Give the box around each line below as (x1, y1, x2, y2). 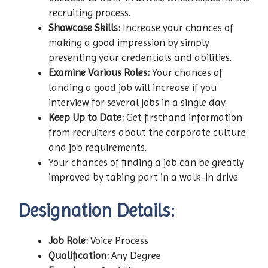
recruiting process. (48, 6, 130, 19)
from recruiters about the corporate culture (48, 126, 246, 138)
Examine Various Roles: (48, 66, 150, 78)
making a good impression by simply (48, 36, 209, 48)
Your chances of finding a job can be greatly (48, 156, 244, 168)
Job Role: (48, 234, 88, 247)
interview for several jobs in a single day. (48, 96, 227, 108)
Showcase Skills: (48, 21, 123, 33)
